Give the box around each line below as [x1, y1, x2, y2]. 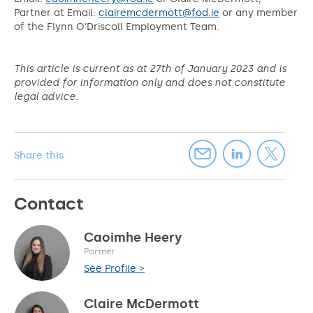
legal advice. [14, 91, 78, 103]
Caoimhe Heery [84, 229, 182, 245]
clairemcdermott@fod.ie [99, 7, 219, 19]
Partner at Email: [14, 7, 99, 19]
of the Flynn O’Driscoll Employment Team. [14, 21, 219, 33]
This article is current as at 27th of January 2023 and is [14, 63, 286, 75]
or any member [219, 7, 298, 19]
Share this [14, 150, 64, 161]
